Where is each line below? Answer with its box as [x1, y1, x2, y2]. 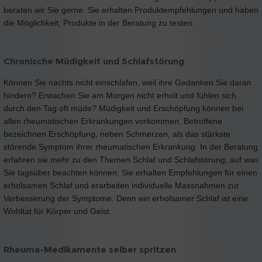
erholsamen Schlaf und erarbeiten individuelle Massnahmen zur [4, 181, 239, 190]
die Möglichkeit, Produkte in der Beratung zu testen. [4, 18, 195, 27]
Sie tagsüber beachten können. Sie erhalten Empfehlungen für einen [4, 168, 257, 177]
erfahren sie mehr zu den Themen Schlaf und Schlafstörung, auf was [4, 155, 258, 164]
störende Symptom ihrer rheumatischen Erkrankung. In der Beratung [4, 142, 258, 151]
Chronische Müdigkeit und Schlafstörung [4, 56, 184, 67]
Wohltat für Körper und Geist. [4, 206, 112, 216]
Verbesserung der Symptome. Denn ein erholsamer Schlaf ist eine [4, 194, 248, 203]
